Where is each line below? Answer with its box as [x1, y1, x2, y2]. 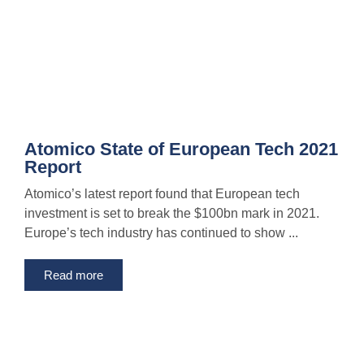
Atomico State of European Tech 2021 [24, 139, 338, 160]
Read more [44, 268, 103, 283]
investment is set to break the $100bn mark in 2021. [24, 206, 319, 221]
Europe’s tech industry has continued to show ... [24, 226, 298, 240]
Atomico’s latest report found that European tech [24, 187, 300, 201]
